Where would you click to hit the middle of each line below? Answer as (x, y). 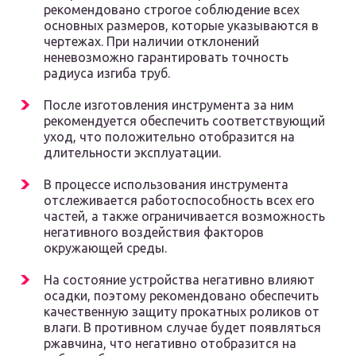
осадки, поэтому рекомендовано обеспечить (181, 296)
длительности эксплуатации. (132, 153)
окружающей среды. (105, 248)
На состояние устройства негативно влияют (179, 280)
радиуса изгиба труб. (107, 74)
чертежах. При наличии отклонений (151, 42)
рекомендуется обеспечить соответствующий (184, 121)
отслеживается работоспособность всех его (179, 201)
